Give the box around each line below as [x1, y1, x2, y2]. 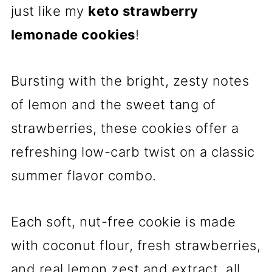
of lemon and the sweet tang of [10, 97, 216, 113]
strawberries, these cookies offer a [10, 120, 239, 137]
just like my [10, 3, 89, 19]
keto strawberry [88, 3, 199, 19]
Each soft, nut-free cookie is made [10, 214, 236, 230]
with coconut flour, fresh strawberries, [10, 237, 261, 254]
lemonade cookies [10, 27, 135, 43]
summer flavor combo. [10, 168, 157, 184]
